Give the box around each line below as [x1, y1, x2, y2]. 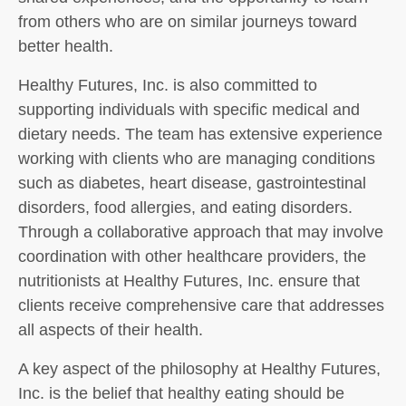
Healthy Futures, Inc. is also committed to [18, 76, 317, 94]
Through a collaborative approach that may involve [18, 223, 383, 241]
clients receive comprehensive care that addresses [18, 296, 384, 314]
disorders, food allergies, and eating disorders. [18, 198, 353, 217]
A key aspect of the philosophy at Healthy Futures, [18, 360, 381, 378]
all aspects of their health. [18, 321, 203, 339]
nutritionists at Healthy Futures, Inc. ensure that [18, 272, 360, 290]
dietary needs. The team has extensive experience [18, 125, 382, 143]
